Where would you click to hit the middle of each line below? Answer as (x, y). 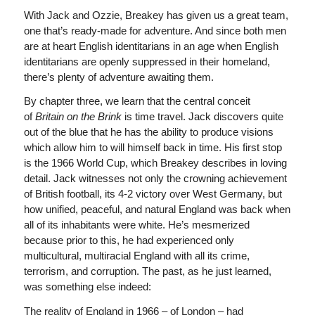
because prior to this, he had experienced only (129, 240)
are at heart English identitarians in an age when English (151, 46)
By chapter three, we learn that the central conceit (137, 101)
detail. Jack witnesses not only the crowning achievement (155, 179)
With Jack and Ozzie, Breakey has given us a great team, (156, 15)
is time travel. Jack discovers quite (202, 117)
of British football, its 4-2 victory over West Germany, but (153, 194)
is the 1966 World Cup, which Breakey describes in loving (155, 163)
